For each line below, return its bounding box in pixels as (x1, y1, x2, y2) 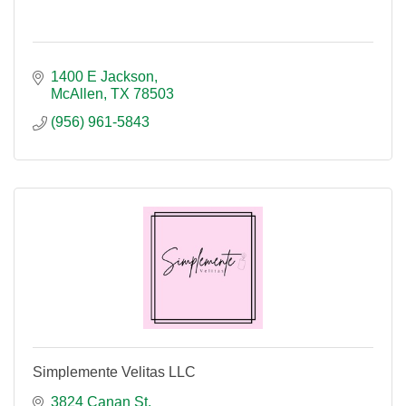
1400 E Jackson (51, 69, 154, 84)
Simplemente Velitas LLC (33, 364, 196, 380)
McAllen (51, 86, 103, 101)
